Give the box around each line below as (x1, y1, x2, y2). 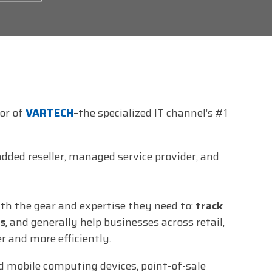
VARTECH (25, 104, 73, 121)
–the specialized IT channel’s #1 (73, 104, 228, 121)
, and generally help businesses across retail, (5, 213, 225, 231)
